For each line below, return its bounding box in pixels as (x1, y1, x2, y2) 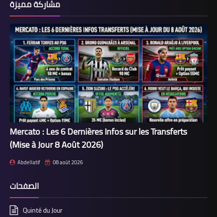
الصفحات (10, 178, 39, 194)
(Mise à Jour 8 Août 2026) (10, 136, 103, 153)
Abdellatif (17, 157, 40, 167)
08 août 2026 (53, 157, 83, 167)
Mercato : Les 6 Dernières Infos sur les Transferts (10, 123, 187, 139)
